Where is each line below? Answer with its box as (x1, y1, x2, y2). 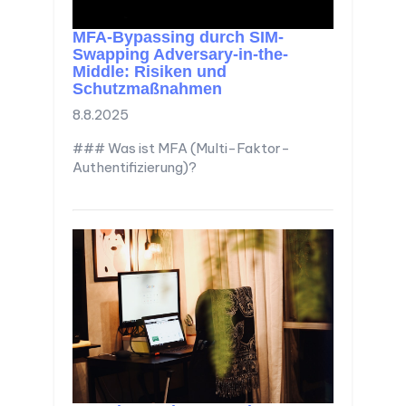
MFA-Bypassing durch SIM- (72, 28, 284, 47)
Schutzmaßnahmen (72, 80, 222, 99)
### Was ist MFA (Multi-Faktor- (72, 140, 290, 158)
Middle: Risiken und (72, 63, 227, 82)
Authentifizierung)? (72, 159, 197, 177)
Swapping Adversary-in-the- (72, 45, 288, 64)
